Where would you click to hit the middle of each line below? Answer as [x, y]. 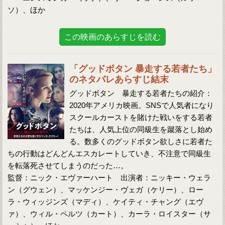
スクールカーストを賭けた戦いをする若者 [141, 117]
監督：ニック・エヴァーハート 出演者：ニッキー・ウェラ [109, 178]
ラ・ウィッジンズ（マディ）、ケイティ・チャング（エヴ [106, 202]
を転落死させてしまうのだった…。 [68, 165]
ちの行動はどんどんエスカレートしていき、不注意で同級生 [109, 153]
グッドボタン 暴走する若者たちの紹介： [141, 93]
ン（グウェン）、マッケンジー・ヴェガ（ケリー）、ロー [106, 190]
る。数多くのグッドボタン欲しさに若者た [141, 141]
